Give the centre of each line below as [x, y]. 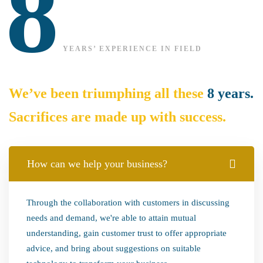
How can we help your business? [97, 164]
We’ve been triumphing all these [108, 93]
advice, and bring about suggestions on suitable [114, 248]
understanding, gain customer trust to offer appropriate [127, 233]
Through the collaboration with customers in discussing [128, 203]
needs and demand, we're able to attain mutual [111, 218]
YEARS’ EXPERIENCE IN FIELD [132, 49]
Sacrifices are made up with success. [117, 117]
